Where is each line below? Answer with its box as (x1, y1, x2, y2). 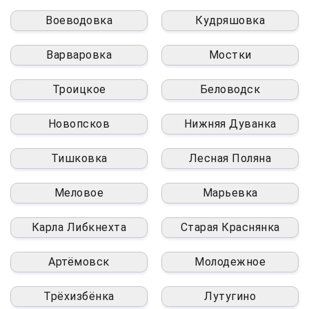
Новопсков (48, 117, 110, 130)
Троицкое (52, 82, 106, 96)
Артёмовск (48, 255, 110, 268)
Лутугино (204, 289, 256, 303)
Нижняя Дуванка (183, 117, 277, 130)
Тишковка (50, 151, 108, 165)
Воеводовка (46, 13, 112, 27)
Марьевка (202, 186, 258, 199)
